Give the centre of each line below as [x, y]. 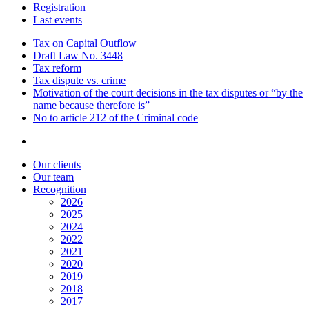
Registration [59, 8]
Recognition [60, 190]
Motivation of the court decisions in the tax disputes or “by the [168, 93]
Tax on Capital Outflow [85, 43]
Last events [58, 20]
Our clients [57, 165]
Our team [53, 177]
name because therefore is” [91, 106]
